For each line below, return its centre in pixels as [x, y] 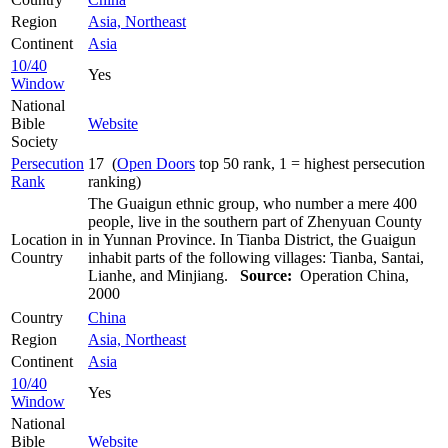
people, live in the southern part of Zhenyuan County [255, 221]
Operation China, [350, 275]
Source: [266, 275]
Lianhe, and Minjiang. [164, 275]
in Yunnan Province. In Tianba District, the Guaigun [252, 239]
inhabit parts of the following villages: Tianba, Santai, [256, 257]
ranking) [114, 181]
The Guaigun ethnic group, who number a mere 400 [252, 203]
